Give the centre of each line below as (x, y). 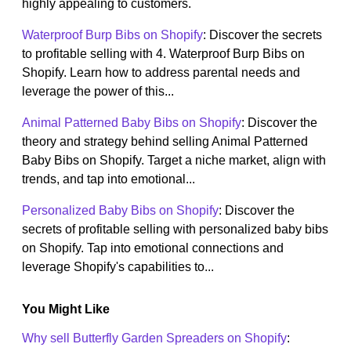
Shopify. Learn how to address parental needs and (161, 73)
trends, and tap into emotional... (109, 179)
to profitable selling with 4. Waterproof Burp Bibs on (163, 54)
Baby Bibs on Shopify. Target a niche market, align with (174, 161)
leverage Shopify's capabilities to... (118, 267)
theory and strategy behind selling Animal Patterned (165, 142)
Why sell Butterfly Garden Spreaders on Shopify (154, 338)
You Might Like (66, 309)
